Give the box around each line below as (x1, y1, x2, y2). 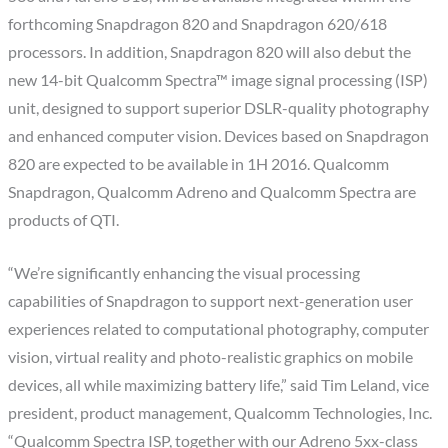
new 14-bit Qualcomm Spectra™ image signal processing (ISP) (8, 70, 429, 89)
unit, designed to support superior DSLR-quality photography (8, 98, 430, 117)
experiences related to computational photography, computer (8, 319, 430, 338)
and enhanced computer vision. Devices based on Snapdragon (8, 126, 430, 145)
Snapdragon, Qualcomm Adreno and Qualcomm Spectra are (8, 182, 417, 201)
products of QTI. (8, 210, 120, 229)
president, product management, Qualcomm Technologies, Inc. (8, 403, 433, 422)
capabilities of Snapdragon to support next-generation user (8, 291, 414, 310)
